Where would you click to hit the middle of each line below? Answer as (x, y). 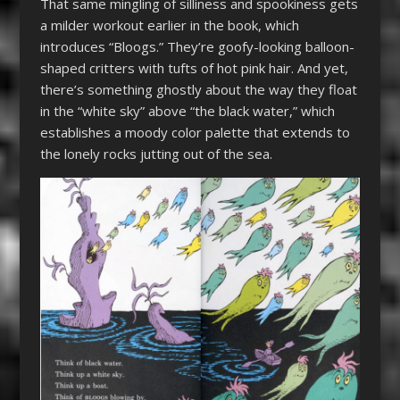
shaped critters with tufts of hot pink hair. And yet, (194, 67)
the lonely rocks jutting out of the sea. (156, 153)
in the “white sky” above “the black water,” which (187, 110)
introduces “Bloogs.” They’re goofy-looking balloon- (197, 46)
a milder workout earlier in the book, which (169, 25)
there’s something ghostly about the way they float (198, 89)
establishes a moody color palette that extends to (195, 132)
